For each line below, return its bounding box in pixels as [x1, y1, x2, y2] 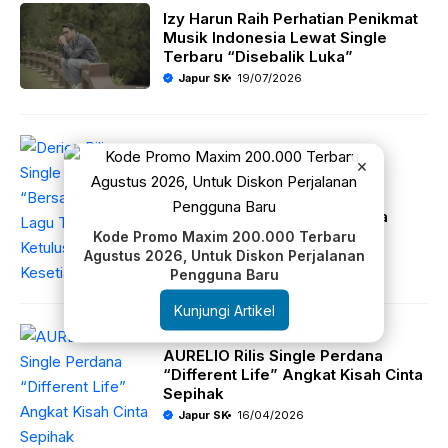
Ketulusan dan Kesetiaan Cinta [163, 207, 388, 227]
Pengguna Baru [169, 265, 279, 282]
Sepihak [163, 383, 224, 403]
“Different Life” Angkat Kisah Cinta [163, 364, 423, 384]
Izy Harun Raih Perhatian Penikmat [163, 8, 418, 28]
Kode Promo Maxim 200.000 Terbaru [92, 227, 356, 244]
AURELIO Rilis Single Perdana [163, 345, 383, 365]
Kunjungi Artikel [173, 301, 275, 318]
